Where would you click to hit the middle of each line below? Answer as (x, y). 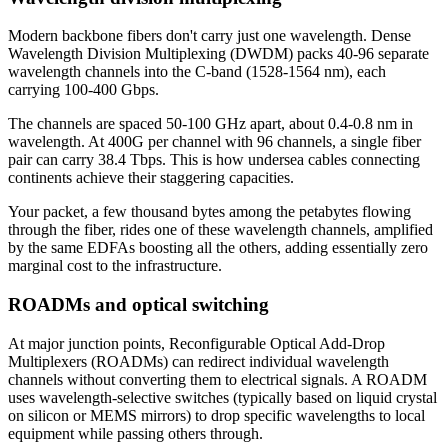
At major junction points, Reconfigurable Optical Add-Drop (196, 343)
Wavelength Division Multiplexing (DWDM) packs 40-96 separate (218, 54)
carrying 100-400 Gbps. (83, 90)
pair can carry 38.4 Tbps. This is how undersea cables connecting (214, 160)
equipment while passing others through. (135, 433)
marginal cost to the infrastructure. (115, 266)
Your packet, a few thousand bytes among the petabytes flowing (209, 212)
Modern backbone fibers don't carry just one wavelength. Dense (209, 36)
